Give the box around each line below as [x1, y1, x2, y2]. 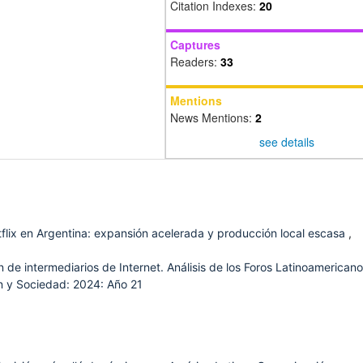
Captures [170, 36, 220, 53]
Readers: [170, 53, 220, 70]
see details [258, 133, 314, 150]
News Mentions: [170, 109, 255, 126]
